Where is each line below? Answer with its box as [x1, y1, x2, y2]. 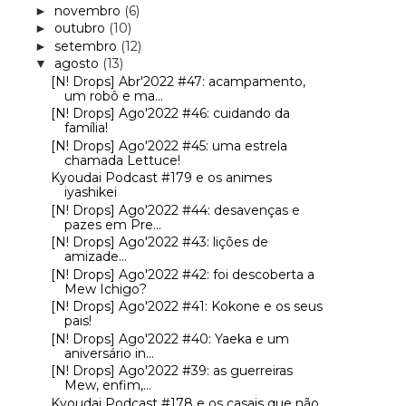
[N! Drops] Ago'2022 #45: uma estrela [50, 137, 287, 154]
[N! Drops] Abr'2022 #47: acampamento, [50, 72, 305, 90]
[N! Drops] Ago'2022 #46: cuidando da [50, 105, 290, 122]
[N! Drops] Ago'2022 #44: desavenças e [50, 201, 300, 218]
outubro [53, 20, 109, 37]
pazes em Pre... [63, 216, 161, 233]
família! [63, 120, 108, 137]
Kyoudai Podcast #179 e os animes [50, 169, 272, 187]
